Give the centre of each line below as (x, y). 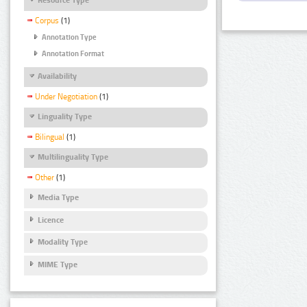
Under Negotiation (66, 97)
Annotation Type (69, 38)
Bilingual (50, 137)
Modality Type (63, 242)
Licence (51, 220)
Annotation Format (73, 54)
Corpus (47, 21)
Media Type (58, 198)
